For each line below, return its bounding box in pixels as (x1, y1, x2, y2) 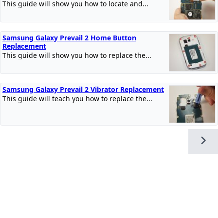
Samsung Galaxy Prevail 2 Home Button (2, 33, 136, 42)
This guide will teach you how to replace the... (2, 93, 152, 103)
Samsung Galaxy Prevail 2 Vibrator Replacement (2, 84, 164, 94)
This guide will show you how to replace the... (2, 50, 151, 60)
